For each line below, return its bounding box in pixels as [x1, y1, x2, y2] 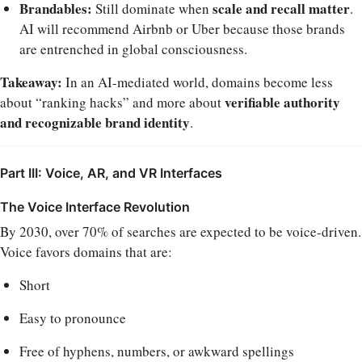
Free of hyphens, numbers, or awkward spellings [19, 341, 294, 360]
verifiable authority [225, 91, 340, 112]
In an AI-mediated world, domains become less [62, 72, 333, 91]
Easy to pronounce [19, 308, 126, 327]
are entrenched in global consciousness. [19, 39, 247, 58]
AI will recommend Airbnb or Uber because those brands [19, 19, 345, 38]
